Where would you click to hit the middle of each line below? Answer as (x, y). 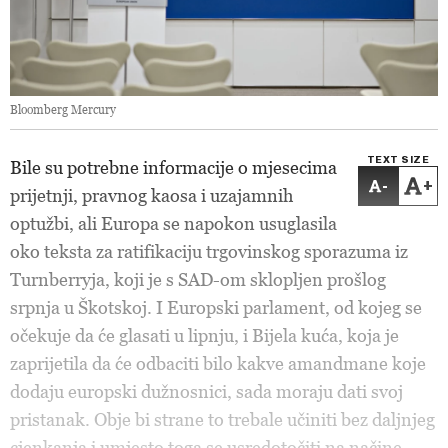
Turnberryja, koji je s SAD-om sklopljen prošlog (198, 279)
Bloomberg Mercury (63, 109)
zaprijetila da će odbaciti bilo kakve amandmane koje (218, 363)
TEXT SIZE (398, 160)
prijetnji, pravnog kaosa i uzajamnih (151, 195)
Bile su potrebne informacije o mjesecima (173, 167)
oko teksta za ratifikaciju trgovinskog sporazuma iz (209, 251)
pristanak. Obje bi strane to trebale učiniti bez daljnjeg (222, 419)
